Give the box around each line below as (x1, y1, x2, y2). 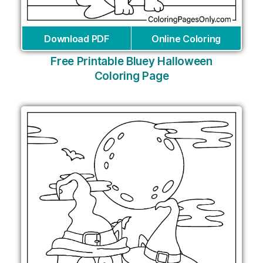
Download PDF (44, 32, 109, 45)
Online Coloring (151, 32, 221, 45)
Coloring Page (94, 69, 169, 83)
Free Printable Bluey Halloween (50, 54, 213, 68)
